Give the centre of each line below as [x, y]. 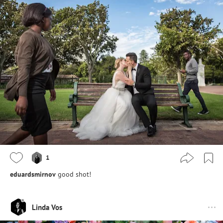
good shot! [74, 174]
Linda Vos [47, 207]
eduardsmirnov [33, 174]
